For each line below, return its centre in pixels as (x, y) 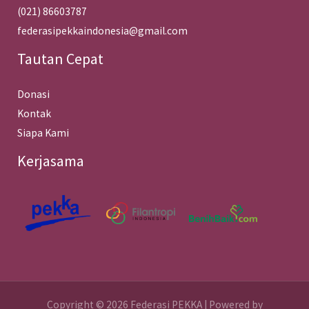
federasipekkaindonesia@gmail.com (102, 31)
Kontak (34, 114)
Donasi (33, 94)
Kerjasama (51, 161)
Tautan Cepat (60, 59)
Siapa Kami (43, 133)
